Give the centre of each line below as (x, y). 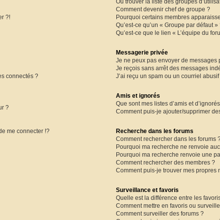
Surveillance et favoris (147, 190)
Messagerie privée (142, 52)
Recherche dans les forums (154, 131)
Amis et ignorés (138, 96)
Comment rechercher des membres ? (165, 163)
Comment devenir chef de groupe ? (163, 9)
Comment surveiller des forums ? (160, 214)
